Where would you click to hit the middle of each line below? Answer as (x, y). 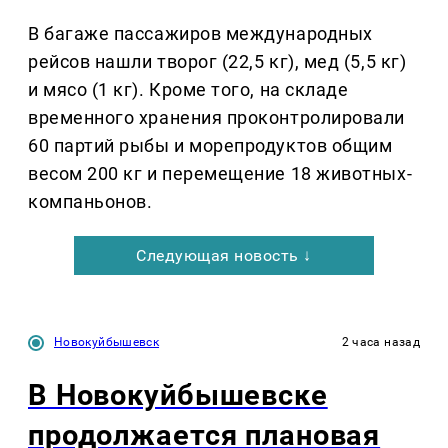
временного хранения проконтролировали (216, 118)
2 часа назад (380, 342)
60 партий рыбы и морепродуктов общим (210, 146)
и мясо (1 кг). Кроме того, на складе (188, 90)
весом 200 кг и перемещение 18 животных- (220, 174)
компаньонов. (90, 202)
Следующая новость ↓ (224, 256)
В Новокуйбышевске (178, 395)
